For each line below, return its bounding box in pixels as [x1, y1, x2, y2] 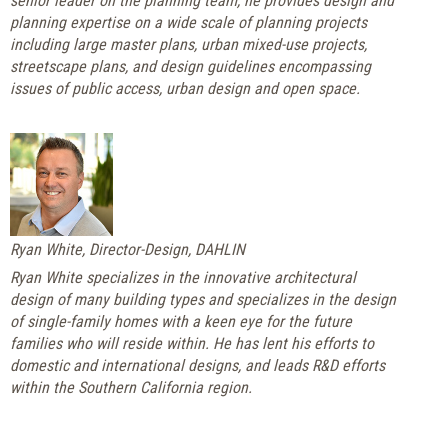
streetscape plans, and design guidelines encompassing [10, 56, 371, 76]
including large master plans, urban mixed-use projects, [10, 34, 367, 54]
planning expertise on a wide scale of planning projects [10, 12, 367, 32]
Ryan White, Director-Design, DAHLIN [10, 239, 245, 259]
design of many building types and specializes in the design [10, 289, 396, 309]
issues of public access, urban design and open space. [10, 78, 360, 98]
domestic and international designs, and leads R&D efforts [10, 355, 385, 375]
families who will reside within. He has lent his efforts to [10, 333, 374, 353]
